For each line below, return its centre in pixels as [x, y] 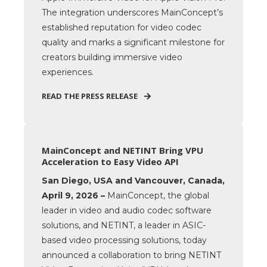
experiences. [68, 72]
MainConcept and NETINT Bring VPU [122, 150]
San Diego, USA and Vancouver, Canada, [133, 181]
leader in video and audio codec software [127, 211]
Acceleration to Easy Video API [110, 162]
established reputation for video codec [122, 28]
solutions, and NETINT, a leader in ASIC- [124, 226]
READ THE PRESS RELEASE [90, 96]
